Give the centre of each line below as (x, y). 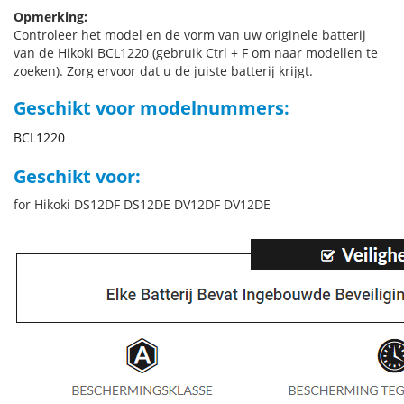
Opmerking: (50, 17)
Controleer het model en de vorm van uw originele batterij (190, 35)
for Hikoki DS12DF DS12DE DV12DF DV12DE (142, 204)
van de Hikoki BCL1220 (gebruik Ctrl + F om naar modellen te (196, 53)
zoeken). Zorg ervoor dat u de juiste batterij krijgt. (163, 71)
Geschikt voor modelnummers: (151, 108)
